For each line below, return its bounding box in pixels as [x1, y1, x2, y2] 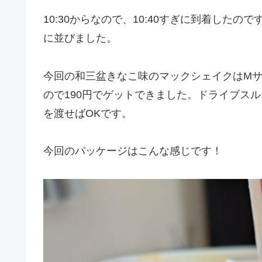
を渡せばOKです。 [43, 107, 132, 119]
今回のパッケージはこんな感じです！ [43, 144, 222, 157]
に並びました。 [43, 32, 117, 44]
